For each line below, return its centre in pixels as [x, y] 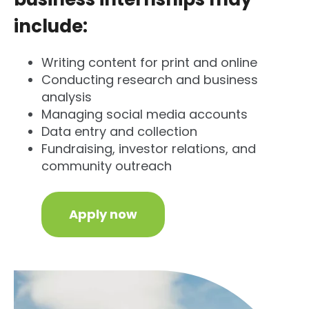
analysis [68, 97]
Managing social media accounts [144, 114]
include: [51, 27]
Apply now [103, 215]
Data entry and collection [119, 132]
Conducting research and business [150, 80]
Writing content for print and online [149, 63]
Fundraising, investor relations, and [149, 149]
